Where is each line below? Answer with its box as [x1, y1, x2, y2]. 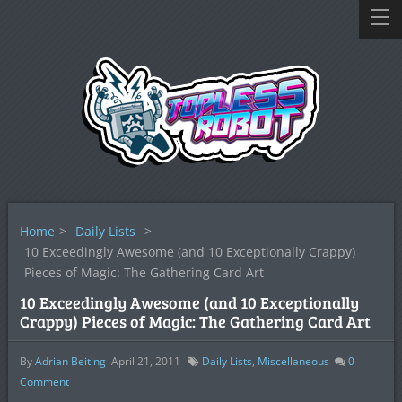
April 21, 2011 [110, 354, 180, 369]
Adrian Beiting [34, 354, 106, 369]
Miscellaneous [257, 354, 329, 369]
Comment [19, 374, 69, 389]
